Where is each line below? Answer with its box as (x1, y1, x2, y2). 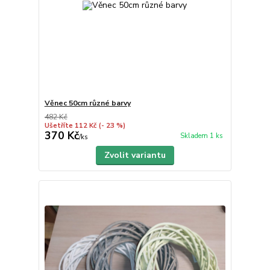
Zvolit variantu (104, 149, 166, 161)
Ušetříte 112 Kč (44, 121, 96, 130)
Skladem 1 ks (180, 131, 223, 141)
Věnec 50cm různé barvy (44, 98, 131, 108)
